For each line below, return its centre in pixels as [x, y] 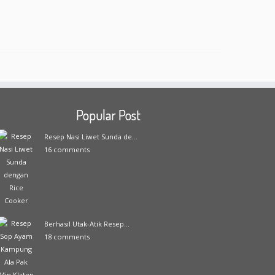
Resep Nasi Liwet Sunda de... [91, 137]
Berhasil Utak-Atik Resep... [87, 224]
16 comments [67, 149]
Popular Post [108, 115]
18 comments [67, 237]
